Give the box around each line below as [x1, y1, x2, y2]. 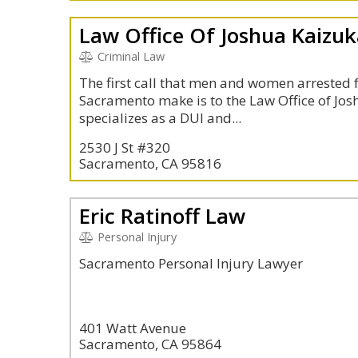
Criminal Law [93, 49, 165, 64]
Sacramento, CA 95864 [79, 335, 221, 353]
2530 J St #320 [79, 138, 170, 157]
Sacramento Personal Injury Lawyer [79, 254, 303, 272]
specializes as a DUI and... [79, 109, 241, 127]
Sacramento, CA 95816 [79, 154, 221, 173]
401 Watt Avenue [79, 319, 186, 337]
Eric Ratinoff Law [79, 201, 245, 230]
